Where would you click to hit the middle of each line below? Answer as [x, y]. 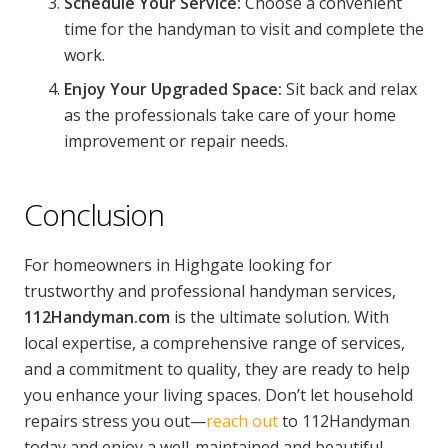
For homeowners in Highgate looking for [178, 265]
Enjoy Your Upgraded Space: [173, 89]
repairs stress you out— [115, 421]
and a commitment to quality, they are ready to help [217, 369]
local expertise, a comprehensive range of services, [214, 343]
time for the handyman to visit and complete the [244, 29]
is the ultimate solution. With [279, 317]
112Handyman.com [97, 317]
